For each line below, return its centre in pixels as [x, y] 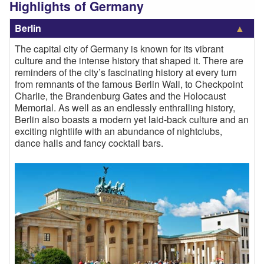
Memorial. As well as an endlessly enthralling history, [125, 107]
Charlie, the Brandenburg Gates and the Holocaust [120, 95]
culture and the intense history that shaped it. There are [129, 60]
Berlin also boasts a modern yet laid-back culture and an [132, 119]
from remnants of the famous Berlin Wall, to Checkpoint [129, 84]
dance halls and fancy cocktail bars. [89, 143]
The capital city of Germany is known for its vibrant [119, 48]
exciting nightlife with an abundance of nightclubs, [118, 131]
